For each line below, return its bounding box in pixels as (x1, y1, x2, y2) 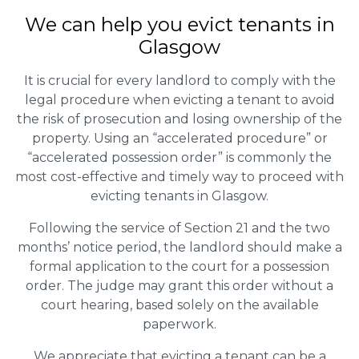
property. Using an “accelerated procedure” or (31, 130, 328, 146)
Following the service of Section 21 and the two (29, 220, 330, 236)
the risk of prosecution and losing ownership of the (17, 111, 342, 127)
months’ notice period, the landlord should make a (17, 239, 342, 255)
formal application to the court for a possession (30, 258, 329, 274)
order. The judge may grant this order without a (26, 277, 333, 293)
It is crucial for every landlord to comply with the (23, 72, 336, 88)
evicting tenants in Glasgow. (91, 188, 268, 204)
